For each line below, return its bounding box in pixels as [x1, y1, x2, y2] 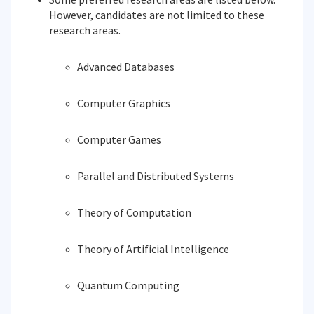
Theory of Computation [77, 205, 191, 219]
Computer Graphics [77, 96, 170, 110]
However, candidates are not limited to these [49, 8, 264, 22]
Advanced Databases [77, 60, 175, 74]
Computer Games [77, 132, 161, 146]
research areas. [49, 23, 121, 37]
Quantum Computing [77, 278, 179, 292]
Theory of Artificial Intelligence [77, 242, 229, 256]
